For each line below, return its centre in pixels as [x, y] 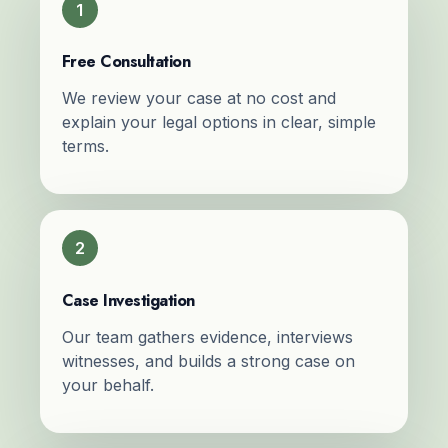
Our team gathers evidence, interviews [207, 336]
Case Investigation [128, 300]
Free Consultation [126, 62]
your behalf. [107, 384]
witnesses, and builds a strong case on [208, 360]
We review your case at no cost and [198, 98]
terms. [85, 146]
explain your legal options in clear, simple [218, 122]
